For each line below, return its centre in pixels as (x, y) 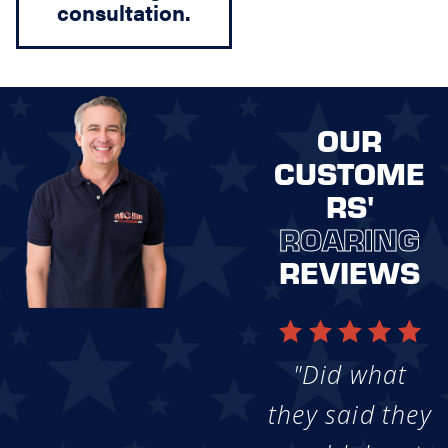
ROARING (350, 238)
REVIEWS (350, 271)
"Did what (350, 375)
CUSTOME (350, 172)
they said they (350, 415)
